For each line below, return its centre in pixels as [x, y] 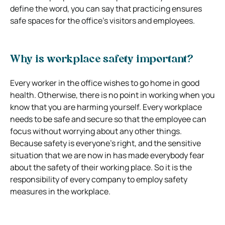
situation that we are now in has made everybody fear [107, 155]
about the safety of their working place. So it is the [101, 167]
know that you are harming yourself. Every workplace [106, 107]
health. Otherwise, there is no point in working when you [113, 95]
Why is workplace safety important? [102, 60]
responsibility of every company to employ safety [99, 179]
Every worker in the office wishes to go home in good [105, 83]
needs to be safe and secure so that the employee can [108, 119]
